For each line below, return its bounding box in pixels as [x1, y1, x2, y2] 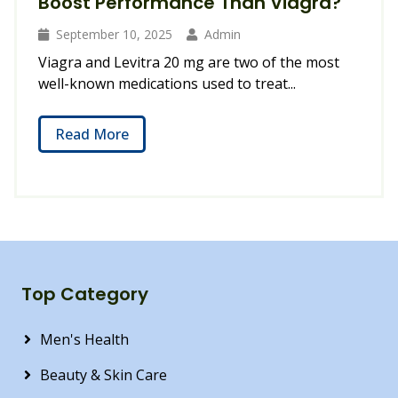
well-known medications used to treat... [38, 74, 296, 93]
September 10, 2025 [56, 26, 172, 43]
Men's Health [40, 330, 129, 349]
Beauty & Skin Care [40, 365, 167, 385]
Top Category [21, 282, 148, 306]
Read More [55, 124, 129, 144]
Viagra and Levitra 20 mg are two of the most [38, 52, 339, 72]
